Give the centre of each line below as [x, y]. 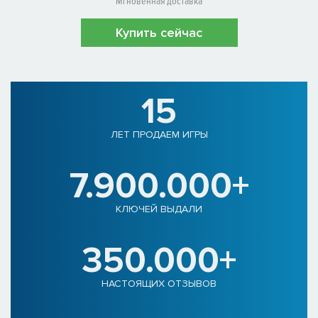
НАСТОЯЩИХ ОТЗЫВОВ [159, 284]
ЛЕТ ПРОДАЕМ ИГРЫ [159, 135]
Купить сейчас [159, 33]
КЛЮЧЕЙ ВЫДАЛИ [159, 209]
